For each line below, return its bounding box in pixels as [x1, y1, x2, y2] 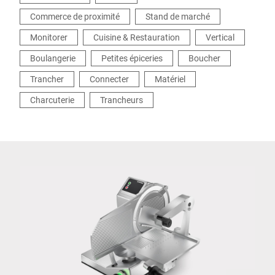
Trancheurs [100, 94, 143, 106]
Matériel [155, 73, 185, 85]
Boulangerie [30, 52, 76, 64]
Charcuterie [30, 94, 74, 106]
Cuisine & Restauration [93, 31, 180, 43]
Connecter [90, 73, 129, 85]
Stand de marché [145, 10, 210, 22]
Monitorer [30, 31, 68, 43]
